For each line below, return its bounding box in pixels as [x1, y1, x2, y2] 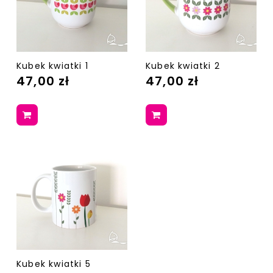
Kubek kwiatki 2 [146, 60, 220, 73]
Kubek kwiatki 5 [16, 258, 91, 271]
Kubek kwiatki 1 [16, 60, 88, 73]
